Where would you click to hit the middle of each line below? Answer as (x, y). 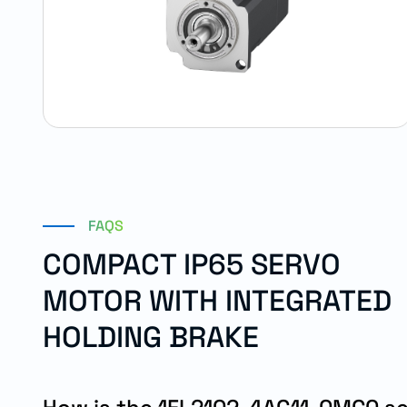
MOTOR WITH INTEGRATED (217, 301)
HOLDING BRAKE (151, 337)
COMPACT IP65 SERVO (192, 264)
